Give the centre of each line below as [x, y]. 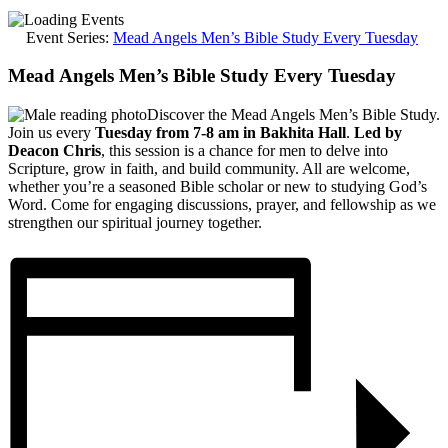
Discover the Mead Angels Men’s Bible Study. [293, 115]
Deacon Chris [54, 151]
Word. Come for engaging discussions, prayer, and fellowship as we [222, 205]
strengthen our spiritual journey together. [135, 223]
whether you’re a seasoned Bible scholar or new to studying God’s [217, 187]
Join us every [51, 133]
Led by [378, 133]
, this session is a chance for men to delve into [244, 151]
